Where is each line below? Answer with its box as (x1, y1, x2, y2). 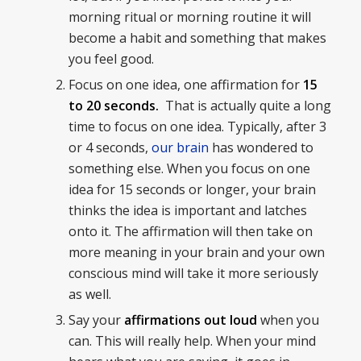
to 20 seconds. (68, 97, 162, 115)
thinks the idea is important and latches (68, 201, 307, 220)
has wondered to (208, 139, 313, 157)
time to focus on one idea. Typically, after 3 (68, 118, 326, 136)
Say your (68, 311, 124, 330)
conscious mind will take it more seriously (68, 264, 318, 283)
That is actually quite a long (161, 97, 331, 115)
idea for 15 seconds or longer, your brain (68, 180, 316, 199)
